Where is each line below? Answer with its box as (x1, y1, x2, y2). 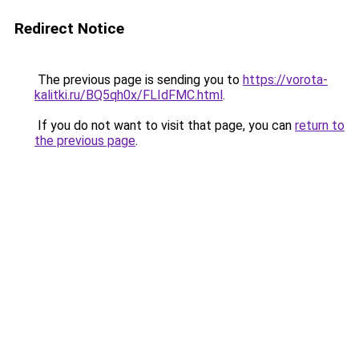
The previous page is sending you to (34, 72, 243, 87)
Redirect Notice (14, 19, 124, 38)
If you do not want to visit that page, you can (34, 118, 295, 133)
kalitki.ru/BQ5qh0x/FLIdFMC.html (34, 87, 223, 103)
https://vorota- (243, 72, 328, 87)
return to (295, 118, 345, 133)
